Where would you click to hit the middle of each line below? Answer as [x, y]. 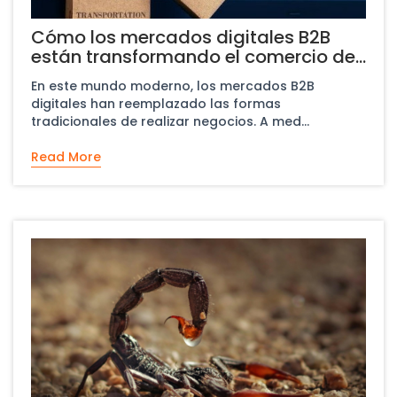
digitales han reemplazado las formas [156, 103]
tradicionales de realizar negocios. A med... [284, 121]
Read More [66, 156]
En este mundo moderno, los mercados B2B [173, 86]
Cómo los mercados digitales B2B [181, 37]
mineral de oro [95, 76]
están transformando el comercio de [193, 56]
